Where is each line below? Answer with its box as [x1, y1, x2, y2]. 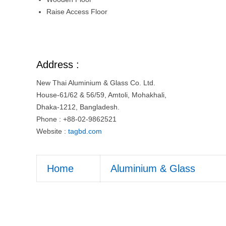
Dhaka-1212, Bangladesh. [36, 103, 120, 111]
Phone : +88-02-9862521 [36, 115, 117, 123]
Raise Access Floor [46, 8, 107, 16]
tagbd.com [68, 127, 102, 135]
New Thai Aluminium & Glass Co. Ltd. [36, 79, 155, 87]
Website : [36, 127, 68, 135]
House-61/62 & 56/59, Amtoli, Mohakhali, [36, 91, 166, 99]
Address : [36, 59, 79, 70]
